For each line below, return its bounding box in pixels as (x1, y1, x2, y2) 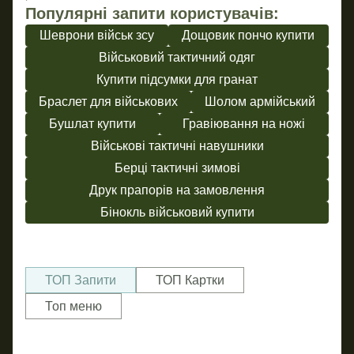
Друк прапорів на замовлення (89, 183, 265, 198)
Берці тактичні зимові (114, 161, 240, 175)
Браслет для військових (39, 95, 178, 109)
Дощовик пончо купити (182, 28, 315, 43)
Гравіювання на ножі (183, 117, 306, 131)
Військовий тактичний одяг (99, 51, 255, 65)
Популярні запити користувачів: (25, 5, 279, 23)
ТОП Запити (45, 273, 116, 287)
